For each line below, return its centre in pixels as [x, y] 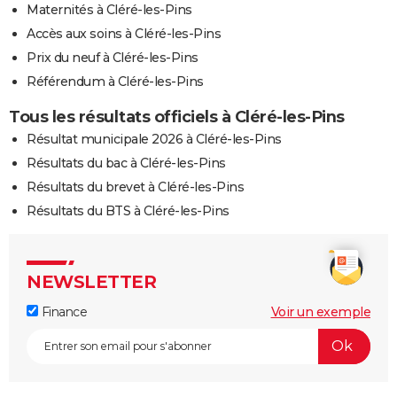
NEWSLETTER [91, 281]
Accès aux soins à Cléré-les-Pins [124, 33]
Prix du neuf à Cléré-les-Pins [113, 57]
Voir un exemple [320, 311]
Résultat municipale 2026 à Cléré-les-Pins [154, 139]
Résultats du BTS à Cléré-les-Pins [128, 210]
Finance [62, 311]
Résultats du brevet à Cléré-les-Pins [135, 187]
